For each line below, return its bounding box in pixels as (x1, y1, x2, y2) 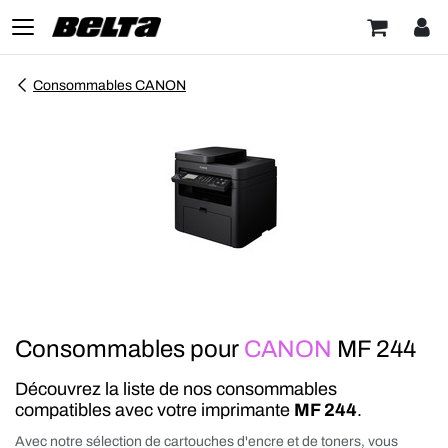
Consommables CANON (33, 78, 186, 93)
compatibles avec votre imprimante (15, 400, 294, 420)
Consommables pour (15, 336, 244, 362)
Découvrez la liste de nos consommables (15, 379, 337, 399)
